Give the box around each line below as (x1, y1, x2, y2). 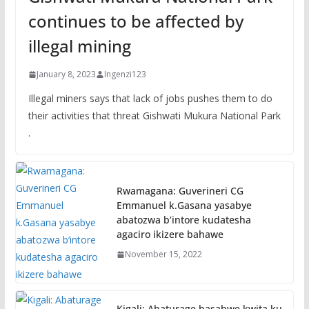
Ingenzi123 (103, 68, 146, 81)
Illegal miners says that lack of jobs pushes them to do (28, 92, 272, 106)
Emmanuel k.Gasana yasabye (116, 199, 252, 212)
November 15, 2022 (124, 248, 202, 261)
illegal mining (28, 34, 131, 58)
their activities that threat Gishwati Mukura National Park (28, 109, 281, 123)
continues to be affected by (28, 10, 243, 33)
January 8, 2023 (36, 68, 96, 81)
